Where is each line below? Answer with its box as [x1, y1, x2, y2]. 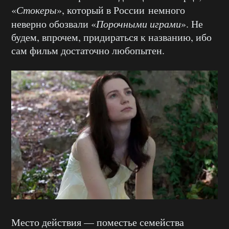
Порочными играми [96, 16, 181, 30]
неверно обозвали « [11, 16, 96, 31]
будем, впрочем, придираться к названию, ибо [11, 30, 212, 44]
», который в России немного [57, 3, 185, 17]
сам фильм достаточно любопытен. [11, 43, 165, 57]
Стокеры [16, 3, 57, 16]
